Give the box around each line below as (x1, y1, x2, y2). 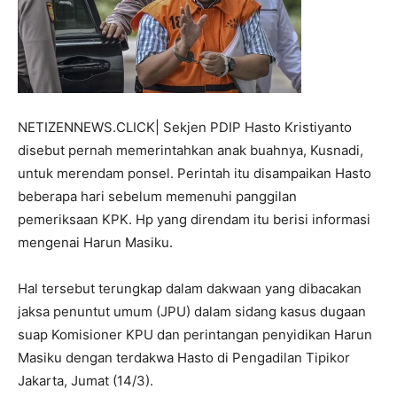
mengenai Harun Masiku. (18, 234, 173, 251)
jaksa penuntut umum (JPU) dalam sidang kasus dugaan (18, 303, 366, 320)
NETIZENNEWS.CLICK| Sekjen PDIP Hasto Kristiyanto (18, 119, 352, 136)
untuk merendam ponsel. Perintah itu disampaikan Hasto (18, 165, 371, 182)
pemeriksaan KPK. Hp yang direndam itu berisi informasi (18, 211, 370, 228)
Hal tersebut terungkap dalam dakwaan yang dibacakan (18, 280, 362, 297)
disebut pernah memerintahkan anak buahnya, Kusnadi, (18, 142, 363, 159)
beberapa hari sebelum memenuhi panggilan (18, 188, 297, 205)
